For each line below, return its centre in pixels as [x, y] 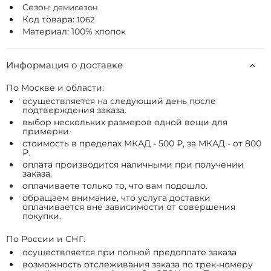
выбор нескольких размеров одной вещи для [125, 122]
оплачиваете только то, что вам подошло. [115, 186]
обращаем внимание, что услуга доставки [116, 198]
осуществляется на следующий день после [119, 101]
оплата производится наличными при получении [133, 165]
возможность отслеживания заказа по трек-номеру [138, 264]
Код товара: [50, 19]
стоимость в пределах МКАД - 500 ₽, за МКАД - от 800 [142, 143]
